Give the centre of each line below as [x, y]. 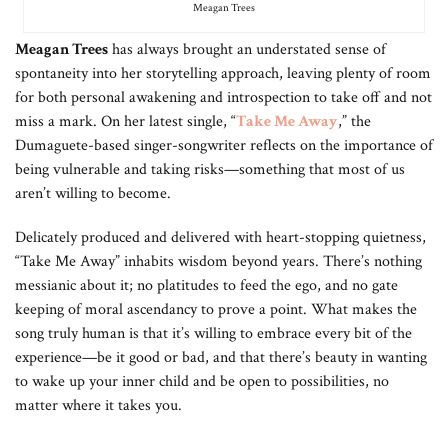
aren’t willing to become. [93, 193]
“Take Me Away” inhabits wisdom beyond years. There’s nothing [218, 261]
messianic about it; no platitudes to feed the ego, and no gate [206, 285]
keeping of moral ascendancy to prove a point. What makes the [216, 309]
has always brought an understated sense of [247, 49]
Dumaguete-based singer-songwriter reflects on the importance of [224, 145]
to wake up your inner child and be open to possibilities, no [202, 381]
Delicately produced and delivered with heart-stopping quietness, [220, 237]
